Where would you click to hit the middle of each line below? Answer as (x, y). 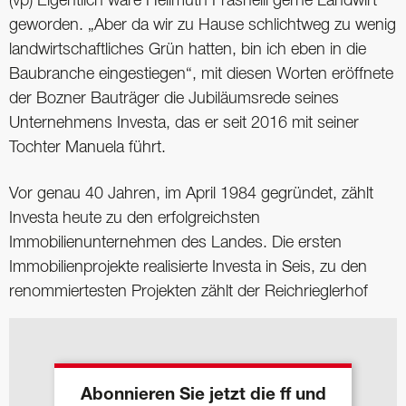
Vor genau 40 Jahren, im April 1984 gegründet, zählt (191, 194)
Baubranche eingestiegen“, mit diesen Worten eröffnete (201, 74)
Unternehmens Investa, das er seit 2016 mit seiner (184, 123)
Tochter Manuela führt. (87, 147)
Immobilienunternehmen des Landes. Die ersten (175, 243)
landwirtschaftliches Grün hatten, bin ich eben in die (188, 49)
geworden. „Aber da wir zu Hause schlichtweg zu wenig (203, 25)
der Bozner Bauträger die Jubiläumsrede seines (174, 98)
